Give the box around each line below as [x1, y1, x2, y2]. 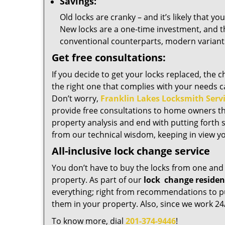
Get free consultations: [52, 51, 166, 64]
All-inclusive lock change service [52, 144, 210, 158]
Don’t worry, [52, 93, 100, 104]
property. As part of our [52, 174, 144, 185]
